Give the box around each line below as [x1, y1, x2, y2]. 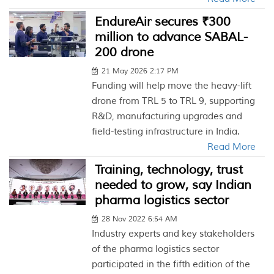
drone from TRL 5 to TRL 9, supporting [92, 95, 256, 107]
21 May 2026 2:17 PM [102, 67, 179, 76]
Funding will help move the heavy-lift [92, 80, 252, 92]
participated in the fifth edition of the [92, 259, 251, 270]
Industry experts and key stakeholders [92, 228, 255, 240]
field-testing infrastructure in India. [92, 126, 240, 138]
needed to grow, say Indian [95, 177, 252, 193]
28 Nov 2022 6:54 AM [102, 215, 178, 224]
